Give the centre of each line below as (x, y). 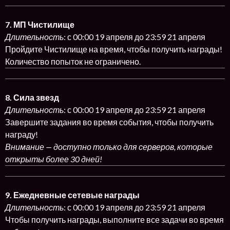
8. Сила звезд (32, 97)
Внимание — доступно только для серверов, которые (109, 147)
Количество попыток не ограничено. (73, 61)
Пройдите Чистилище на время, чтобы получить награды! (114, 49)
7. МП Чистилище (40, 24)
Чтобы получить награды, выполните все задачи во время (114, 219)
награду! (22, 134)
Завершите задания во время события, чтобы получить (109, 122)
